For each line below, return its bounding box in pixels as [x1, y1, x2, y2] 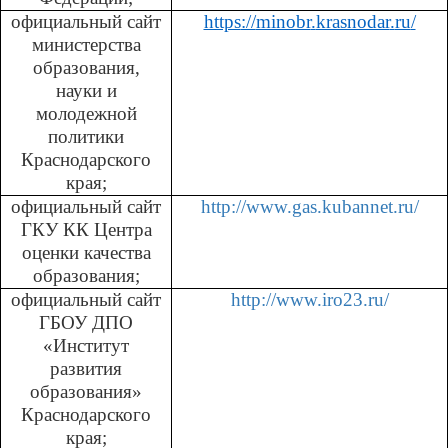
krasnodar [315, 10, 390, 32]
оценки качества [21, 241, 151, 263]
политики [48, 125, 124, 147]
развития [50, 357, 122, 379]
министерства [31, 33, 141, 55]
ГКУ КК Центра [20, 218, 152, 240]
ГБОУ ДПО [39, 311, 133, 333]
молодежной [35, 102, 137, 124]
